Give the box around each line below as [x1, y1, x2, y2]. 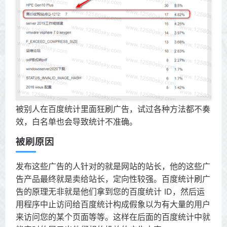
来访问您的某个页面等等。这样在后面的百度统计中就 [16, 212, 210, 222]
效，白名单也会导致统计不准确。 [16, 117, 137, 127]
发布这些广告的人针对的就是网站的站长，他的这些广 [16, 161, 210, 172]
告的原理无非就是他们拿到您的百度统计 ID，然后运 [16, 186, 205, 197]
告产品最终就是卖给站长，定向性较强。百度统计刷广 [16, 174, 210, 184]
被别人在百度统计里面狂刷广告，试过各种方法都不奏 [16, 104, 210, 115]
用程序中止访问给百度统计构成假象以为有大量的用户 [16, 199, 210, 210]
